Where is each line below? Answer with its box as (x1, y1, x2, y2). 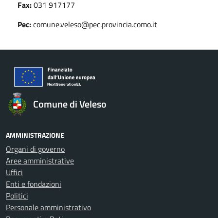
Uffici (6, 166, 23, 178)
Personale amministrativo (6, 201, 91, 213)
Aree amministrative (6, 155, 74, 166)
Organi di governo (6, 143, 65, 155)
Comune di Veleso (33, 96, 107, 111)
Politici (6, 190, 28, 201)
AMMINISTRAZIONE (6, 130, 64, 140)
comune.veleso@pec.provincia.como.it (33, 18, 157, 30)
